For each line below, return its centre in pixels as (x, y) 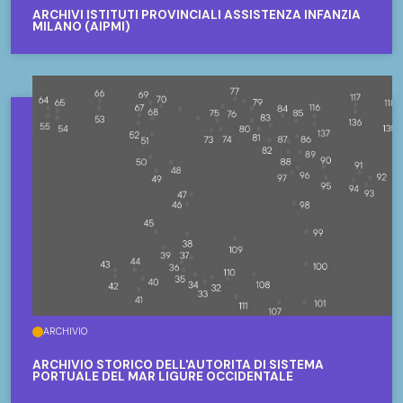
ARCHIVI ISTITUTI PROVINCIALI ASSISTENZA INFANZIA (197, 15)
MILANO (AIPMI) (81, 27)
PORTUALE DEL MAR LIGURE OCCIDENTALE (163, 377)
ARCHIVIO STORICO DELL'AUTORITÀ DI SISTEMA (178, 365)
